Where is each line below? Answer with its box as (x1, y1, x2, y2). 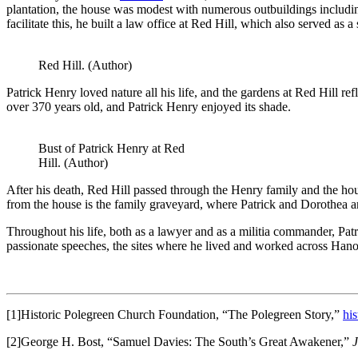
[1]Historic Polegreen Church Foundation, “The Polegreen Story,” (6, 308, 343, 322)
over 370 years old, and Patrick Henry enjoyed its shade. (6, 100, 291, 114)
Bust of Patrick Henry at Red (38, 141, 185, 156)
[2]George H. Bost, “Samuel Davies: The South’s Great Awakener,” (6, 335, 352, 349)
